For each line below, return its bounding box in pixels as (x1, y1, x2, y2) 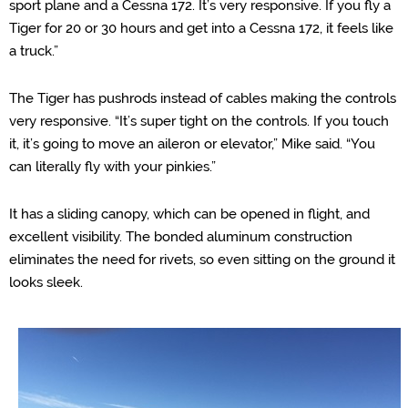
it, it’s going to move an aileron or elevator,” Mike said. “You (9, 136, 375, 152)
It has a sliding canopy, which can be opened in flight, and (9, 206, 370, 222)
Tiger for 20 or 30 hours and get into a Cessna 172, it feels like (9, 20, 393, 36)
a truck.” (9, 43, 58, 59)
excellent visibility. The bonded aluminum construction (9, 229, 352, 245)
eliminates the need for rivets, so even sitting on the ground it (9, 251, 395, 268)
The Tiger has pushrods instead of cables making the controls (9, 90, 396, 107)
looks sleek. (9, 274, 83, 291)
